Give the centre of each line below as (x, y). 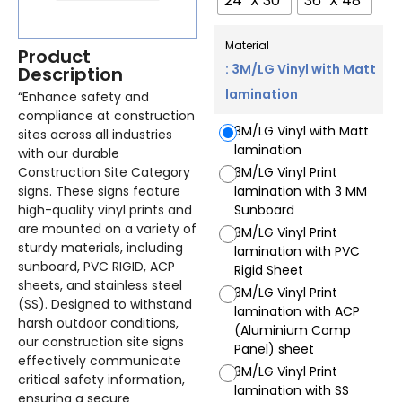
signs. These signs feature (99, 191)
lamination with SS (292, 391)
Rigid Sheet (269, 271)
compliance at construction (106, 115)
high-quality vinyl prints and (105, 210)
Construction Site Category (104, 172)
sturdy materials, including (100, 247)
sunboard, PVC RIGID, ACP (96, 266)
